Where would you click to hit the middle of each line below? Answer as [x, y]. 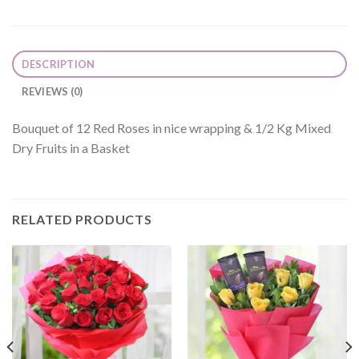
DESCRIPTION [58, 64]
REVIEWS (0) [52, 91]
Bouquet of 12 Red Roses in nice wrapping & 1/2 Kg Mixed [171, 127]
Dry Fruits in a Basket [71, 147]
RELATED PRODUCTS [82, 219]
